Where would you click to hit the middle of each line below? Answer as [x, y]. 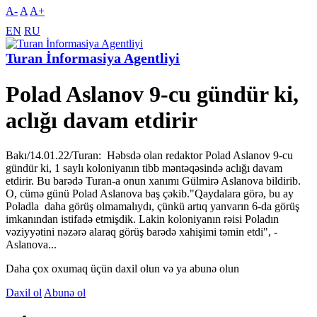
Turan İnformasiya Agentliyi [93, 58]
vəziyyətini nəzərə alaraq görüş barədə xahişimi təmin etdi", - [142, 231]
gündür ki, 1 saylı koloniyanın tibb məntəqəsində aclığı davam [144, 168]
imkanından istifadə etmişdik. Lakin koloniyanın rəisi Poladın [142, 219]
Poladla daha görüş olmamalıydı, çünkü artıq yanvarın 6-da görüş [152, 206]
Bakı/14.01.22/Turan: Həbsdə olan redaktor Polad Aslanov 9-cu [149, 155]
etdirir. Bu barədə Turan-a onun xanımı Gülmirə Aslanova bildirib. [153, 180]
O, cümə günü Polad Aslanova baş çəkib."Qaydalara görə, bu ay [150, 193]
